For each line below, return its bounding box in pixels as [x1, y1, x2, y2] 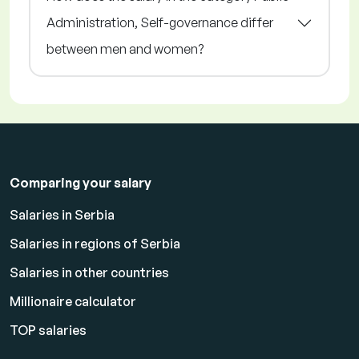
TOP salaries [10, 322, 87, 339]
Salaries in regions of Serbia [10, 236, 180, 252]
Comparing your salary [10, 175, 151, 192]
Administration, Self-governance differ [46, 14, 273, 31]
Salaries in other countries [10, 264, 169, 281]
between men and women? [46, 41, 204, 58]
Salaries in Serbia [10, 207, 115, 224]
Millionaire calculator [10, 293, 136, 310]
